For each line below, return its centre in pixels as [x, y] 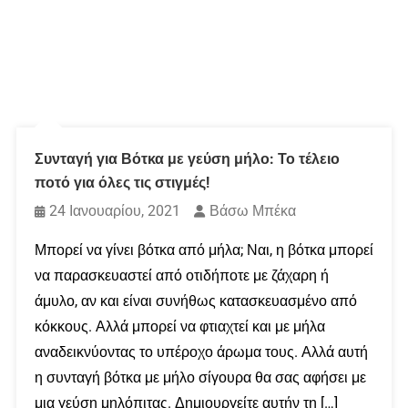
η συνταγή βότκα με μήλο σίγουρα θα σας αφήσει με [200, 377]
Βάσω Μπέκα [252, 210]
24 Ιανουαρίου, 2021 [114, 210]
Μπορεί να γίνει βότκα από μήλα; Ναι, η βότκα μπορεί [204, 250]
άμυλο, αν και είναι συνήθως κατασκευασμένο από [195, 301]
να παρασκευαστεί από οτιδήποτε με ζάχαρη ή [181, 275]
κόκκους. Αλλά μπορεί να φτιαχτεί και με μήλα [179, 326]
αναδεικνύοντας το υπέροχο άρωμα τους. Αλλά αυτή [201, 352]
